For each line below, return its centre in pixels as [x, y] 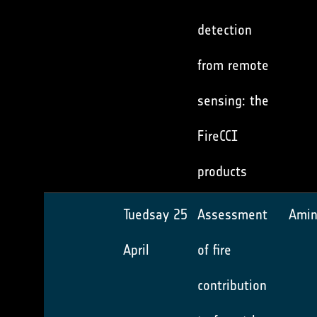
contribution [232, 285]
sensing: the [233, 100]
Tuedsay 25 [155, 214]
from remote [233, 65]
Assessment [232, 214]
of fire [214, 250]
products [222, 171]
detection [225, 30]
